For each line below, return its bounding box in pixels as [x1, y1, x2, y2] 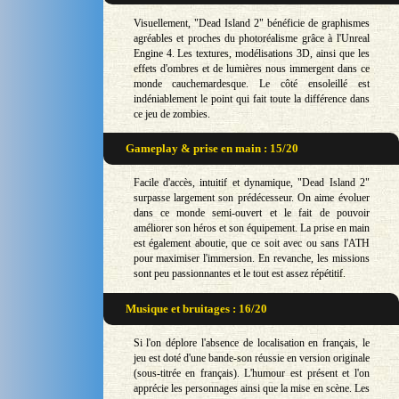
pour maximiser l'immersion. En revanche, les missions [133, 252, 370, 265]
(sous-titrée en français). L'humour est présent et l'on [133, 366, 370, 379]
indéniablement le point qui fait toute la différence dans [133, 92, 370, 105]
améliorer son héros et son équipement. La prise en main [133, 222, 370, 235]
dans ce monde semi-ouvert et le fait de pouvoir [133, 207, 370, 220]
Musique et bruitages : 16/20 [126, 301, 268, 315]
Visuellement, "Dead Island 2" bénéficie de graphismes [133, 16, 370, 29]
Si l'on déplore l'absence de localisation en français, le [133, 336, 370, 349]
